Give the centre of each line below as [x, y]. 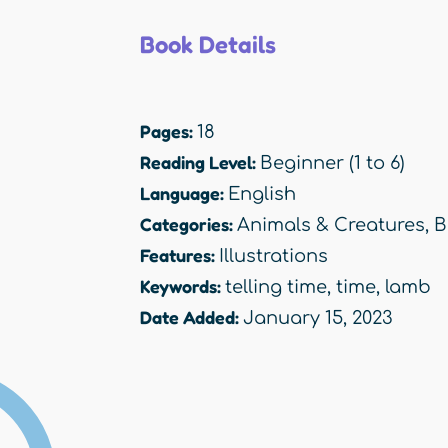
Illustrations [273, 256]
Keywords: [182, 286]
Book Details [208, 45]
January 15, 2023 [318, 318]
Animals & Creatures [331, 225]
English [262, 194]
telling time [276, 287]
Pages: [168, 131]
